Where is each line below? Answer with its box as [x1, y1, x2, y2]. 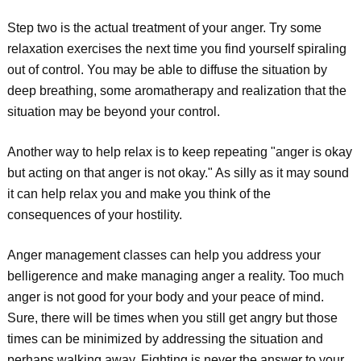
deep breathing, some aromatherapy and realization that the [6, 84, 346, 98]
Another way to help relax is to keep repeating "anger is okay [6, 145, 352, 159]
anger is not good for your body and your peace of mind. [6, 290, 324, 304]
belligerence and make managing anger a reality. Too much [6, 269, 344, 283]
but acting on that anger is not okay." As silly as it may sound [6, 166, 349, 180]
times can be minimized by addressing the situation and [6, 332, 323, 346]
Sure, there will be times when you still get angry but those [6, 311, 338, 325]
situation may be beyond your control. [6, 105, 220, 118]
